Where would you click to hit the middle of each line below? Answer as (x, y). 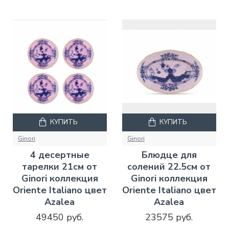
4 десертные (60, 155)
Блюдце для (169, 155)
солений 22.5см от (169, 167)
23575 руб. (169, 217)
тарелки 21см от (60, 167)
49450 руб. (60, 217)
